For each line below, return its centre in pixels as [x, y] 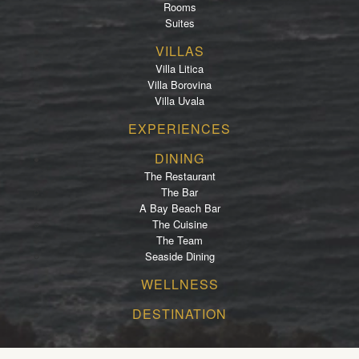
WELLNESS [179, 284]
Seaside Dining [179, 256]
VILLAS [179, 51]
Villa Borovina [179, 85]
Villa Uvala [179, 101]
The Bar [179, 192]
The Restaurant [179, 176]
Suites [179, 23]
